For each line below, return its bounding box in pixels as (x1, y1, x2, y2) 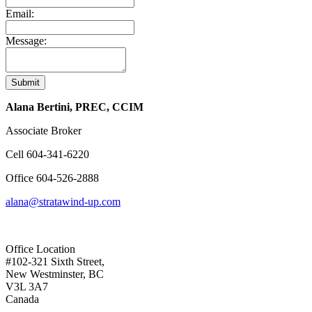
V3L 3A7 (6, 280, 48, 292)
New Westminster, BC (6, 267, 104, 280)
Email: (6, 7, 34, 19)
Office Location (6, 242, 75, 255)
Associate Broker (6, 124, 81, 136)
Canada (6, 292, 39, 305)
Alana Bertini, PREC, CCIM (6, 100, 143, 113)
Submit (11, 77, 40, 88)
